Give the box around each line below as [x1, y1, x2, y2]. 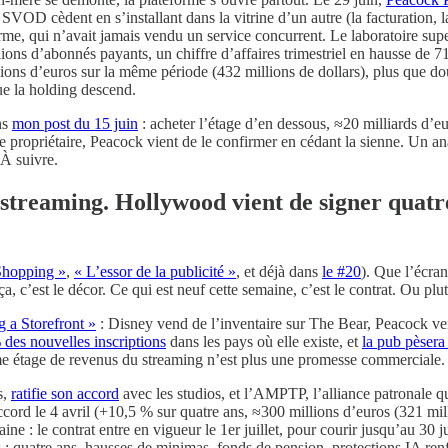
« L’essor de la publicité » [74, 263, 236, 281]
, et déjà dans [236, 263, 322, 281]
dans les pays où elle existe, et [166, 333, 362, 351]
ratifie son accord [11, 385, 119, 403]
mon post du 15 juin [12, 115, 138, 133]
